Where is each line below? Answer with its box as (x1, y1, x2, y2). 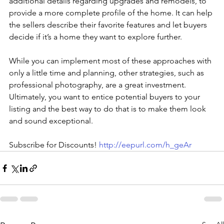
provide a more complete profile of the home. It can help (9, 8, 214, 18)
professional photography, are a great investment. (9, 80, 188, 90)
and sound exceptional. (9, 116, 93, 126)
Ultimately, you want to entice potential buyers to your (9, 92, 202, 102)
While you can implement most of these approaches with (9, 56, 213, 66)
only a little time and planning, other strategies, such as (9, 68, 206, 78)
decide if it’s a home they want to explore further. (9, 32, 182, 42)
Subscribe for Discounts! (9, 140, 99, 150)
